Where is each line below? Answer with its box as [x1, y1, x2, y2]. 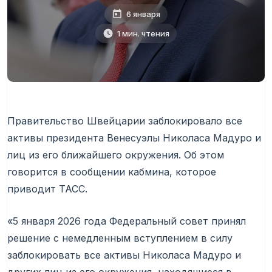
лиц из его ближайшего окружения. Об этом [7, 149, 224, 161]
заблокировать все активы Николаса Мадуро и [7, 249, 241, 261]
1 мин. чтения [117, 28, 169, 38]
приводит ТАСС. [7, 183, 87, 195]
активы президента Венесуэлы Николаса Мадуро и [7, 132, 261, 144]
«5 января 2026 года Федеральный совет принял [7, 215, 246, 227]
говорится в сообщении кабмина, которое [7, 166, 216, 178]
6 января [126, 8, 160, 19]
